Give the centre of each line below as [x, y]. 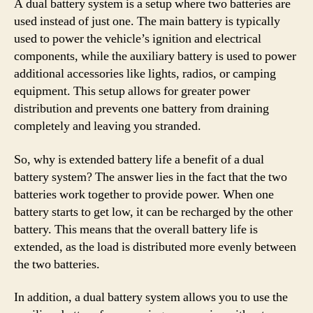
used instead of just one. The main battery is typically [147, 21]
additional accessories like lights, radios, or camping [145, 74]
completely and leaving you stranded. [108, 126]
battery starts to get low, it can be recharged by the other [153, 212]
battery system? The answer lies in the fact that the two [151, 177]
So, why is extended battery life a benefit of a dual [139, 159]
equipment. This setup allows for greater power [132, 91]
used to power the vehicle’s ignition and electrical [138, 39]
